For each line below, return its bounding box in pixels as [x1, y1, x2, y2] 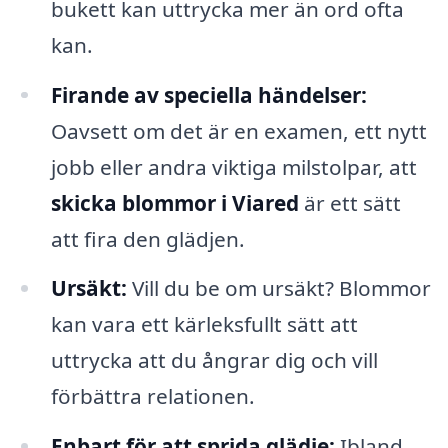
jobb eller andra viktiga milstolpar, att [50, 152, 417, 181]
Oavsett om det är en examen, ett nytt [50, 116, 427, 145]
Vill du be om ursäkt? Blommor [126, 274, 431, 303]
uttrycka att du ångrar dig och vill [50, 346, 378, 375]
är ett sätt [298, 188, 401, 217]
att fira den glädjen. [50, 224, 245, 253]
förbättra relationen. [50, 382, 255, 411]
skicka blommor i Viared [50, 188, 299, 217]
